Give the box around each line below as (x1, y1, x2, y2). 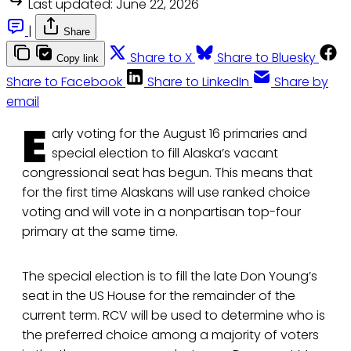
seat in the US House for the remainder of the (22, 287, 295, 306)
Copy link (56, 52, 99, 65)
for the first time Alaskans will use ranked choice (22, 183, 310, 202)
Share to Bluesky (217, 49, 316, 67)
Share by (274, 73, 328, 92)
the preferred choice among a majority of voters (22, 326, 319, 345)
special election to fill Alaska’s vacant (52, 144, 278, 163)
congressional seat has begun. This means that (22, 164, 313, 183)
